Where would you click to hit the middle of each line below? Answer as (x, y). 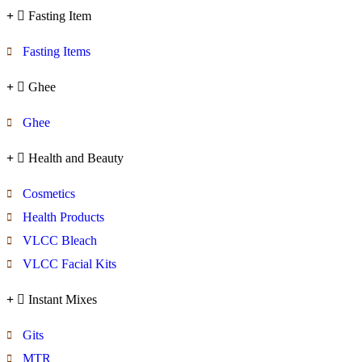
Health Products (63, 217)
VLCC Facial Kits (69, 263)
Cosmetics (49, 193)
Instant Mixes (63, 299)
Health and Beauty (76, 158)
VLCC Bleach (60, 240)
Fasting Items (57, 51)
